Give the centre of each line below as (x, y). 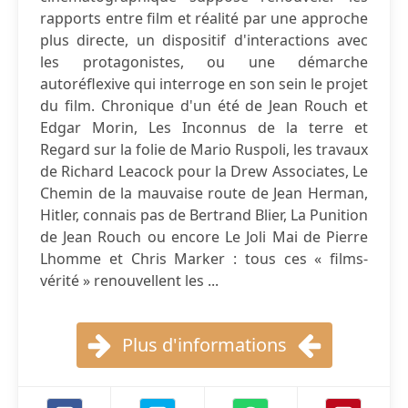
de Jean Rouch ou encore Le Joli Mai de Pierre (204, 237)
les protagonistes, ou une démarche (204, 62)
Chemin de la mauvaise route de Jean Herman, (204, 193)
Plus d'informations (204, 345)
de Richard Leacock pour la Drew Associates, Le (204, 171)
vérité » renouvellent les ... (129, 280)
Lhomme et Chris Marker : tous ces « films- (204, 259)
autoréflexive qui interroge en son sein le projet (204, 84)
